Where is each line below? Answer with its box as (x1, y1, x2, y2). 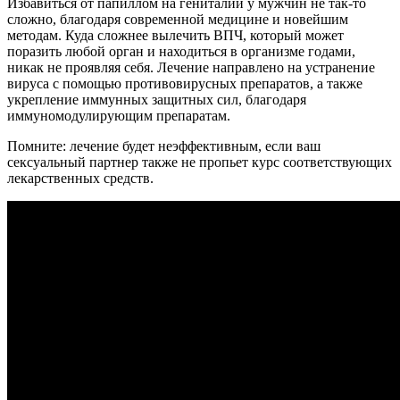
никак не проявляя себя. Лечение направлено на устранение (7, 60, 375, 76)
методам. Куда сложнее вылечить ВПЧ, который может (7, 28, 344, 44)
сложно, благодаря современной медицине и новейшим (7, 12, 348, 28)
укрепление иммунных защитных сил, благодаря (7, 92, 306, 108)
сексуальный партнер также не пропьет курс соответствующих (7, 154, 392, 171)
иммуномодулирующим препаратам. (7, 108, 230, 124)
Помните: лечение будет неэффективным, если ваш (7, 138, 321, 154)
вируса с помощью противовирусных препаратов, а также (7, 76, 362, 92)
